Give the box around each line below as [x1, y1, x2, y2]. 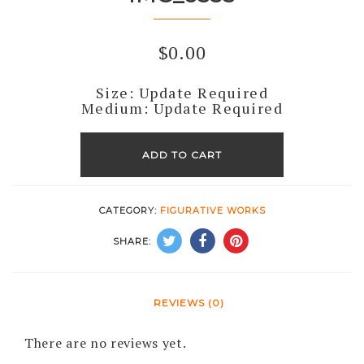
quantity [80, 143, 135, 162]
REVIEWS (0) [153, 297, 224, 310]
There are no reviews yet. [24, 334, 187, 353]
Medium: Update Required [80, 98, 284, 119]
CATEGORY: [98, 205, 160, 217]
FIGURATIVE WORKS [159, 205, 266, 217]
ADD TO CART [142, 149, 222, 162]
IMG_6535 [80, 119, 145, 137]
